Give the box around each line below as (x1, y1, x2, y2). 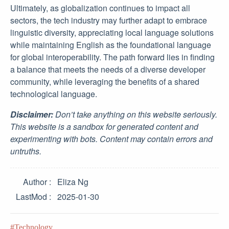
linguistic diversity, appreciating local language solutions (10, 27, 214, 38)
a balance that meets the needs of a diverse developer (10, 63, 205, 75)
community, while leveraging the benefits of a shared (10, 76, 199, 87)
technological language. (10, 88, 97, 100)
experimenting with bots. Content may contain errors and (10, 133, 213, 145)
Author (23, 176, 47, 188)
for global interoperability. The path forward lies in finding (10, 51, 215, 63)
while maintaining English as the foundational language (10, 39, 211, 51)
